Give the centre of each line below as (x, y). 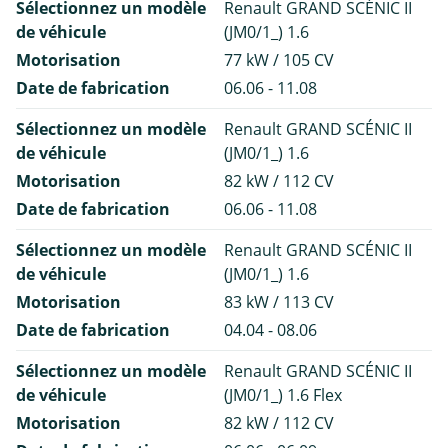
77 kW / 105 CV (279, 59)
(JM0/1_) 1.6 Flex (283, 394)
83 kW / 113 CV (279, 301)
